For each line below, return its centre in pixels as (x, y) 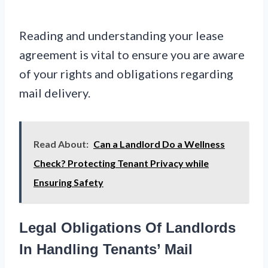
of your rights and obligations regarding (126, 74)
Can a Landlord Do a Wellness (159, 144)
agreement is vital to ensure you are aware (132, 55)
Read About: (61, 144)
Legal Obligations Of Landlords (127, 228)
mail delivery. (55, 93)
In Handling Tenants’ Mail (106, 249)
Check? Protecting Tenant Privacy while (121, 163)
